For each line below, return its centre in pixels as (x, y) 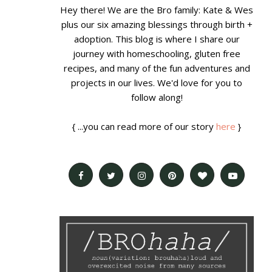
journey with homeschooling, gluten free (157, 53)
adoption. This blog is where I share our (157, 39)
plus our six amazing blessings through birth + (157, 24)
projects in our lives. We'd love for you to (157, 83)
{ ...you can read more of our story (144, 126)
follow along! (157, 97)
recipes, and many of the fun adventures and (157, 68)
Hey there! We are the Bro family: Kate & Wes (157, 10)
